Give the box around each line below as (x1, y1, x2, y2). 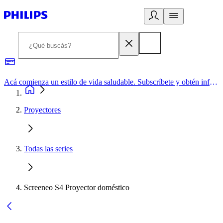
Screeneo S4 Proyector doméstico (24, 183, 129, 192)
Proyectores (24, 106, 61, 114)
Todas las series (24, 144, 73, 153)
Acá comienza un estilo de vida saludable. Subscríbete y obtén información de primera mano (210, 78, 218, 86)
